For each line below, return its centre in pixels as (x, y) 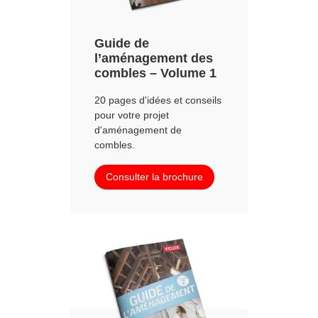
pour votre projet (132, 115)
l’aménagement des (154, 58)
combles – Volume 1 (155, 73)
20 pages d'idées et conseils (158, 100)
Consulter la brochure (154, 176)
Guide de (122, 43)
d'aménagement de (138, 130)
